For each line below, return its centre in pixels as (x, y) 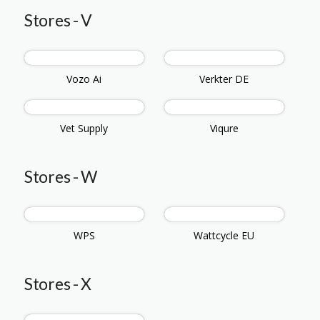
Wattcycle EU (224, 236)
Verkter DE (224, 79)
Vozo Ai (84, 79)
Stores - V (58, 20)
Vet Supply (84, 129)
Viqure (224, 129)
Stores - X (58, 284)
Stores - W (61, 177)
